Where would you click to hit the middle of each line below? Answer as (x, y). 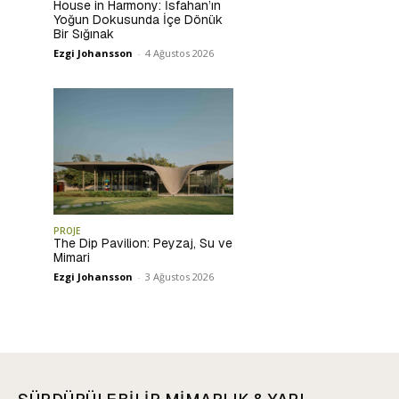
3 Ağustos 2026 (179, 276)
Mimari (72, 257)
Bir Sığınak (84, 34)
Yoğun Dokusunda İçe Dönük (138, 20)
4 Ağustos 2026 (179, 53)
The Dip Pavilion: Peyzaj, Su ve (143, 243)
